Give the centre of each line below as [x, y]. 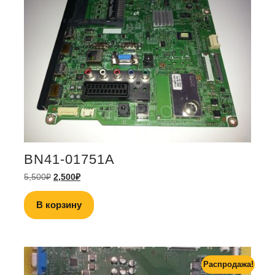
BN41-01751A [69, 160]
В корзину [59, 205]
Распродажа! [228, 265]
